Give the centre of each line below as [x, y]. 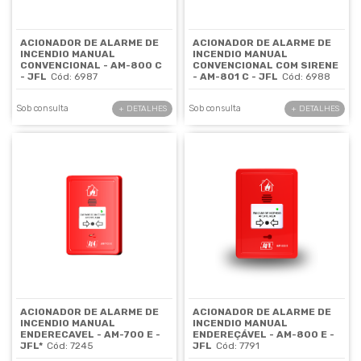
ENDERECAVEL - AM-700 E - [91, 334]
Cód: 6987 [74, 76]
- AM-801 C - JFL [235, 76]
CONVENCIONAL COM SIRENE [266, 65]
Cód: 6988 [306, 76]
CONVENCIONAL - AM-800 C [91, 65]
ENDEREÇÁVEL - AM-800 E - [263, 334]
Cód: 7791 [238, 345]
